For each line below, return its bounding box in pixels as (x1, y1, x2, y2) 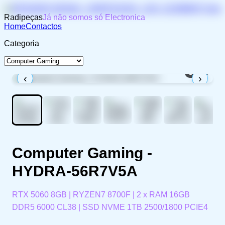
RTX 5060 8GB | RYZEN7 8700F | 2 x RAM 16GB (12, 190, 190, 199)
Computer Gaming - (12, 145, 152, 161)
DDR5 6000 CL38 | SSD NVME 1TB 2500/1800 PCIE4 (12, 203, 208, 211)
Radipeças (4, 13, 43, 22)
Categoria (4, 39, 39, 48)
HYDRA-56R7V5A (12, 163, 138, 179)
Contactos (26, 22, 62, 31)
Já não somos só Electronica (43, 13, 145, 22)
